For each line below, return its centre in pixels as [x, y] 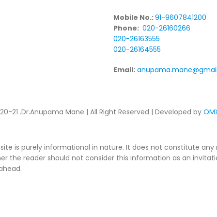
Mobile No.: [134, 17]
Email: [124, 70]
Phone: [127, 28]
